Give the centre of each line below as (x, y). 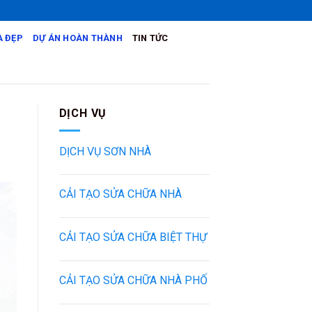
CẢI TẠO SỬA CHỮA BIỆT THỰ (133, 237)
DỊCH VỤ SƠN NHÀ (105, 151)
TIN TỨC (150, 38)
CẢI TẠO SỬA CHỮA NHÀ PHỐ (133, 280)
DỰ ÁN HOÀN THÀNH (77, 38)
